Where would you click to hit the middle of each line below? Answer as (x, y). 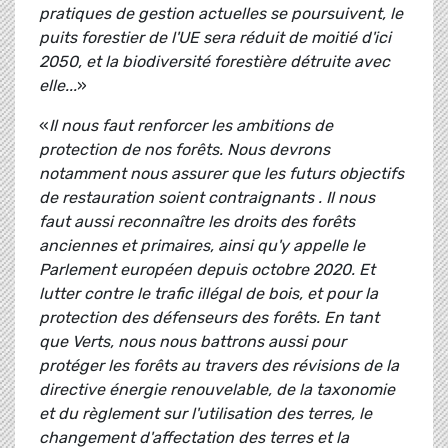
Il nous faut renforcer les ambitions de (191, 126)
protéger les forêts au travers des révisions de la (219, 366)
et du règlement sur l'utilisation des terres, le (205, 414)
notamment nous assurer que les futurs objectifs (221, 174)
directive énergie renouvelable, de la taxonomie (217, 390)
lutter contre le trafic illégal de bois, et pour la (208, 294)
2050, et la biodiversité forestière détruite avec (214, 62)
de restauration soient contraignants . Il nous (207, 198)
